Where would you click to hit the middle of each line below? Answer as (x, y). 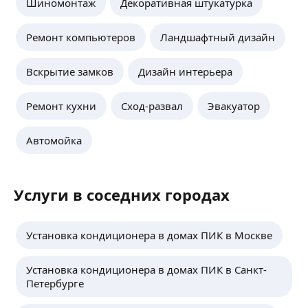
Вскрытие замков (70, 71)
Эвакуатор (234, 106)
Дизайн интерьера (185, 71)
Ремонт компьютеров (81, 37)
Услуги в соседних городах (122, 194)
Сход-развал (152, 106)
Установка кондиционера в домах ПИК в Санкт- (146, 269)
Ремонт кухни (61, 106)
